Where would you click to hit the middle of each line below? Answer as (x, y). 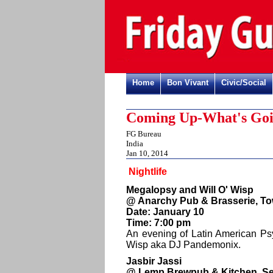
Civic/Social (244, 83)
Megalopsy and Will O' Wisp (190, 190)
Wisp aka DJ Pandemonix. (183, 245)
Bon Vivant (188, 83)
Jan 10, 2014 (147, 153)
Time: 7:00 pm (158, 223)
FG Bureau (144, 134)
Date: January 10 (165, 212)
